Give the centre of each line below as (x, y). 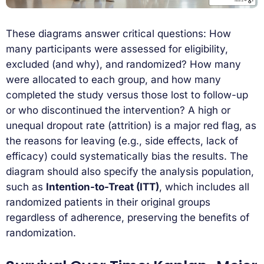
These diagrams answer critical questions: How (118, 34)
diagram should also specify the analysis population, (130, 172)
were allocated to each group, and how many (113, 80)
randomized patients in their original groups (108, 202)
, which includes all (204, 187)
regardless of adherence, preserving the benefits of (128, 218)
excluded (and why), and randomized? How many (123, 65)
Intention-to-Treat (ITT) (103, 187)
